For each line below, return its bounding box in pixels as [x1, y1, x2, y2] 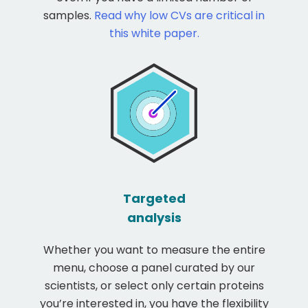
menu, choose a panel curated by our [53, 260, 255, 276]
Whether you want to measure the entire [43, 242, 265, 258]
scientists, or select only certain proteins [44, 278, 264, 294]
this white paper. [109, 25, 199, 41]
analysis [126, 209, 181, 227]
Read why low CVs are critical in [94, 7, 265, 23]
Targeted [122, 190, 186, 208]
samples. [43, 7, 94, 23]
